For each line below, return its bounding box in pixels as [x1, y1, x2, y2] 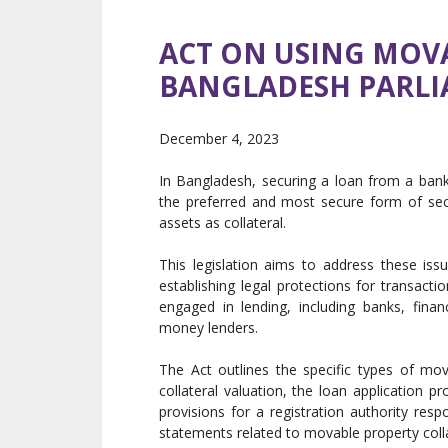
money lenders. [159, 318, 258, 338]
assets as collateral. [159, 213, 286, 233]
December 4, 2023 [159, 129, 279, 149]
